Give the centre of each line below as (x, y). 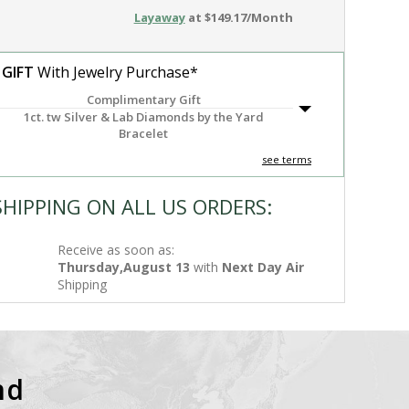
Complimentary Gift (143, 100)
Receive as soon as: (116, 250)
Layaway (159, 17)
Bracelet (144, 133)
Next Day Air (263, 267)
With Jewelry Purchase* (116, 72)
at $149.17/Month (239, 17)
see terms (286, 159)
